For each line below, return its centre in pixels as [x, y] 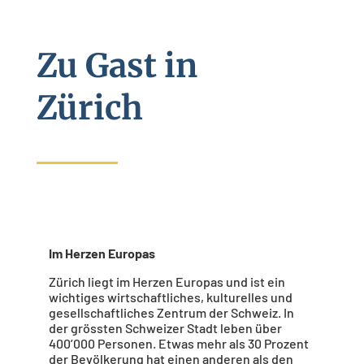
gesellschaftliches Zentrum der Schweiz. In [171, 312]
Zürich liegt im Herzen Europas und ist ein [167, 282]
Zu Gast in [117, 66]
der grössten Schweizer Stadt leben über [165, 328]
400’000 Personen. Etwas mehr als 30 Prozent [178, 343]
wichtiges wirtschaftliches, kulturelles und [170, 297]
